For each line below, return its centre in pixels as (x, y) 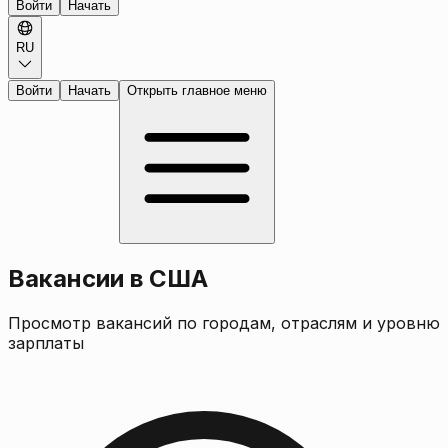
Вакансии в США (108, 278)
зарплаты (46, 342)
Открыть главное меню (197, 90)
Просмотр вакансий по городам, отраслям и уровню (224, 322)
